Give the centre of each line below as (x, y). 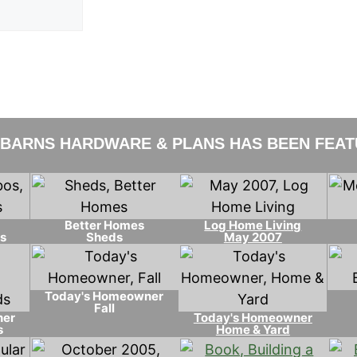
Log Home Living (253, 225)
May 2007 (253, 237)
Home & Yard (253, 330)
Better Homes (104, 225)
